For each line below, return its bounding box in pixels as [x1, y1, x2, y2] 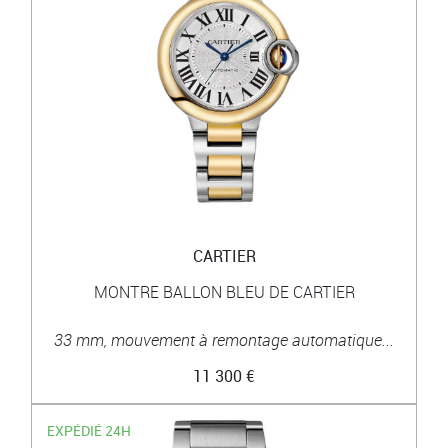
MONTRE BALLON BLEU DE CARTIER [93, 280, 355, 303]
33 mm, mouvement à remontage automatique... [54, 328, 394, 351]
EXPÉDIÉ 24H [47, 420, 132, 440]
